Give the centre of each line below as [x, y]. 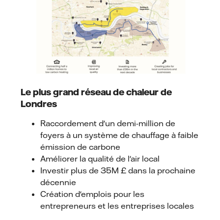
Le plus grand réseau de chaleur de [96, 92]
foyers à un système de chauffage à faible [119, 135]
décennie [58, 182]
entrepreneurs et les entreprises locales [117, 206]
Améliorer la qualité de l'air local [100, 159]
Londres [39, 104]
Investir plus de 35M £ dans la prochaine [118, 171]
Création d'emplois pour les [92, 194]
